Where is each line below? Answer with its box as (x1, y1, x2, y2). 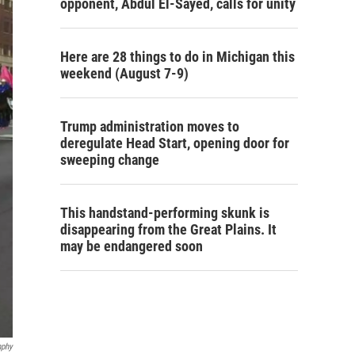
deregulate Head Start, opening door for (60, 135, 289, 152)
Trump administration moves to (60, 118, 239, 136)
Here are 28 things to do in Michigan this (60, 48, 295, 66)
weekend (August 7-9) (60, 65, 189, 82)
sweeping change (60, 151, 159, 169)
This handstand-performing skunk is (60, 204, 269, 222)
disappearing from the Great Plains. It (60, 221, 277, 239)
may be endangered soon (60, 238, 203, 255)
